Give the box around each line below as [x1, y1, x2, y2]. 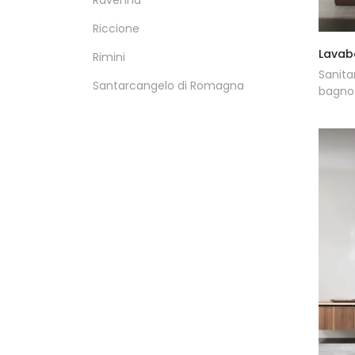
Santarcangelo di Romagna [93, 78, 244, 94]
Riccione [93, 21, 139, 37]
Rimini [93, 49, 125, 66]
